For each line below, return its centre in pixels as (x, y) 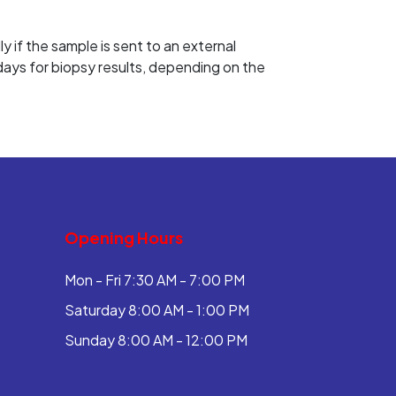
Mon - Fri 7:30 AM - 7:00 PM (155, 280)
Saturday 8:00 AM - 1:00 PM (157, 310)
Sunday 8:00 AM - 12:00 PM (156, 340)
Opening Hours (124, 237)
